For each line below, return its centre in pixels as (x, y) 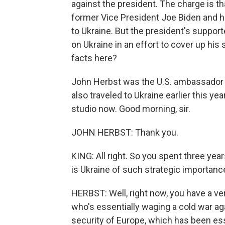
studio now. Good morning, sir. (131, 109)
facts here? (94, 58)
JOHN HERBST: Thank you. (125, 132)
